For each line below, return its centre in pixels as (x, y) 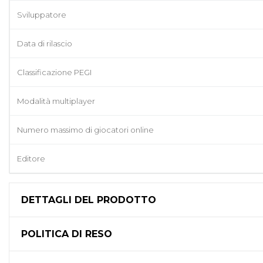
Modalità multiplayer (56, 101)
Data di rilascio (45, 44)
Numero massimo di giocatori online (85, 130)
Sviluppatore (42, 15)
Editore (31, 159)
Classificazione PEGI (54, 73)
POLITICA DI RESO (67, 234)
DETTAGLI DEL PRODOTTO (89, 200)
